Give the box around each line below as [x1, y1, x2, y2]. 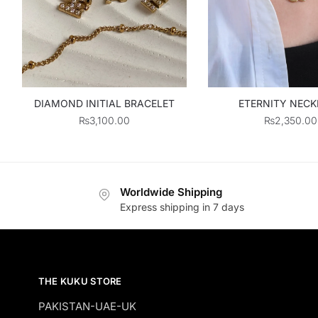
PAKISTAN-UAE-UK [38, 300, 136, 314]
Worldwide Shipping [120, 185, 222, 199]
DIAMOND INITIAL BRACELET [34, 97, 175, 109]
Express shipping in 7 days [120, 200, 244, 213]
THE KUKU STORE [38, 275, 122, 287]
